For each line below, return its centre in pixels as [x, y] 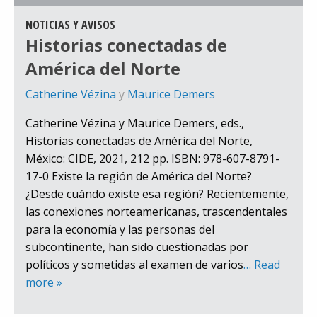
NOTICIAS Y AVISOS [70, 25]
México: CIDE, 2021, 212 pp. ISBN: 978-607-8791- [152, 159]
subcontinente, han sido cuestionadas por [137, 247]
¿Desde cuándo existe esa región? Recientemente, [157, 194]
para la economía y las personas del [120, 230]
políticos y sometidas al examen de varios [134, 265]
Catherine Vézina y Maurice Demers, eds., [135, 123]
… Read [262, 265]
